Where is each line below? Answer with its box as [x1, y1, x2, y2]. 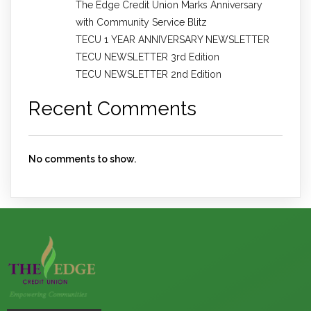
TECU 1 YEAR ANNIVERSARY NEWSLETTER [76, 34, 269, 46]
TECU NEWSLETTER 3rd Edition [76, 51, 219, 63]
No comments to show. [28, 153, 136, 165]
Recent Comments [28, 97, 196, 121]
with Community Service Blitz [76, 17, 207, 28]
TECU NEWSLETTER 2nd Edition [76, 69, 221, 81]
